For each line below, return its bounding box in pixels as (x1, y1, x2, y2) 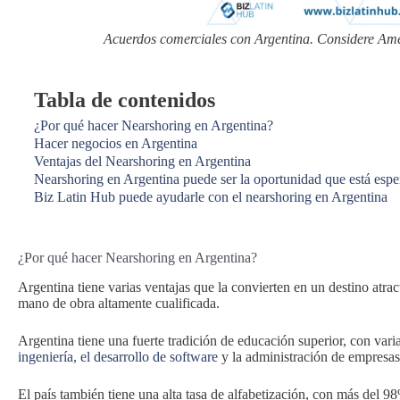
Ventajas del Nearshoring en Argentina (34, 154, 251, 169)
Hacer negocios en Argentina (34, 136, 197, 151)
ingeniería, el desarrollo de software (18, 348, 218, 364)
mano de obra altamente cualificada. (18, 295, 220, 311)
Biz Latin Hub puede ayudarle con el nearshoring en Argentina (34, 189, 387, 204)
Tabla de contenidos (34, 88, 215, 112)
